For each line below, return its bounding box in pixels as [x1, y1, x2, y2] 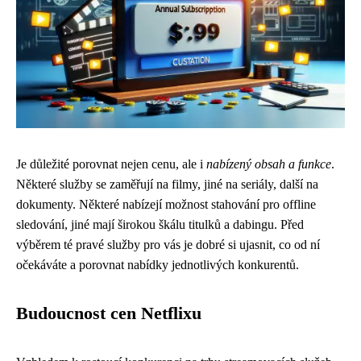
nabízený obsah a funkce [206, 157, 331, 172]
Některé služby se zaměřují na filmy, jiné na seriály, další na [16, 177, 318, 192]
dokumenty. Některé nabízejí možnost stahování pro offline [16, 197, 316, 212]
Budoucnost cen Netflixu [16, 304, 201, 324]
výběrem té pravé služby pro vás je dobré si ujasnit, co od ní [16, 238, 320, 252]
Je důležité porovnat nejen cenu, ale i [16, 157, 206, 172]
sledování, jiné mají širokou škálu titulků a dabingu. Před [16, 218, 304, 232]
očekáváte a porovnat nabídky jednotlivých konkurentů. [16, 258, 299, 272]
